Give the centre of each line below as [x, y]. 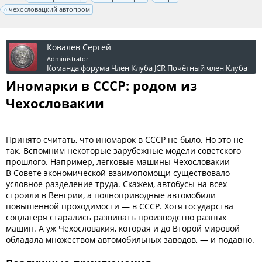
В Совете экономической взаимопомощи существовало [118, 173]
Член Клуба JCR [138, 68]
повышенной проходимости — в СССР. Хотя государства [120, 206]
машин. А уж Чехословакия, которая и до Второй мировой [123, 228]
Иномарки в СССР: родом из [101, 85]
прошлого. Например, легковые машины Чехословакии [118, 162]
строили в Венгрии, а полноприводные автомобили [111, 195]
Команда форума [78, 68]
